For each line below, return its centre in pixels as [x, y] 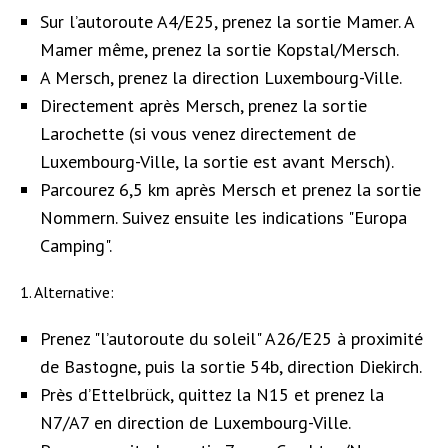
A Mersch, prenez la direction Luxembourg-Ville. [221, 77]
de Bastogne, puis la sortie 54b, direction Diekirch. [231, 366]
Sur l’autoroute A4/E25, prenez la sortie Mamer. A [227, 21]
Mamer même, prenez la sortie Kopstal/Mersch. [219, 49]
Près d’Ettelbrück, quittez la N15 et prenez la [212, 394]
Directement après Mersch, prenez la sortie [203, 105]
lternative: [78, 291]
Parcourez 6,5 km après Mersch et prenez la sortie [230, 189]
